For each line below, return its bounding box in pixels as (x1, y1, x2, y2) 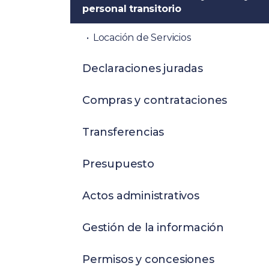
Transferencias (82, 125, 165, 139)
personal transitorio (82, 3, 182, 14)
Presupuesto (82, 157, 154, 171)
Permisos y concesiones (82, 253, 214, 266)
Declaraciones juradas (82, 62, 203, 75)
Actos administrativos (82, 189, 199, 202)
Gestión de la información (82, 221, 224, 234)
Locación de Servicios (92, 32, 191, 43)
